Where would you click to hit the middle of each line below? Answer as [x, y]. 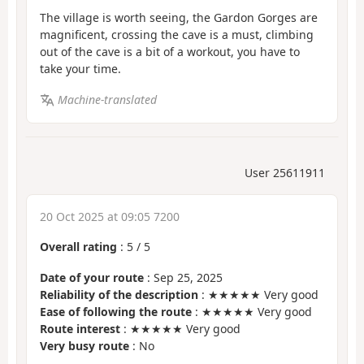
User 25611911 [285, 172]
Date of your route [92, 278]
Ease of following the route [116, 312]
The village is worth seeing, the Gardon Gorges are [179, 17]
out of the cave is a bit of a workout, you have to [170, 51]
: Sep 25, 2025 [183, 278]
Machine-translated [107, 100]
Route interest [80, 329]
